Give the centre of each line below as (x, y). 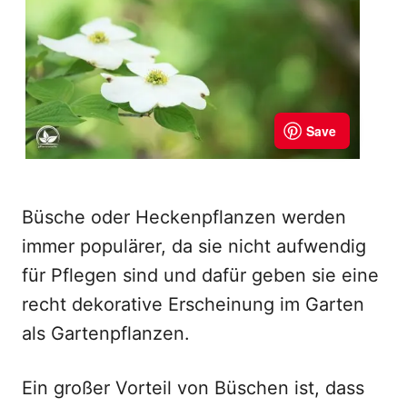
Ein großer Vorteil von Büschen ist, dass (193, 388)
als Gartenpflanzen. (106, 333)
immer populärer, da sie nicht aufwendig (194, 246)
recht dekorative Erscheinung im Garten (193, 304)
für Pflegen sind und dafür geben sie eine (200, 275)
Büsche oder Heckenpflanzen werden (184, 217)
